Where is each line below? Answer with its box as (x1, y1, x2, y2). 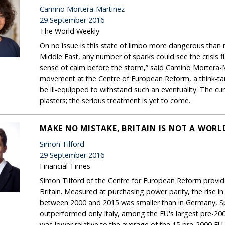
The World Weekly (40, 26, 99, 36)
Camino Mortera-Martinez (40, 4, 125, 14)
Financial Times (40, 161, 90, 171)
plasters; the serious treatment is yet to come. (40, 95, 190, 105)
